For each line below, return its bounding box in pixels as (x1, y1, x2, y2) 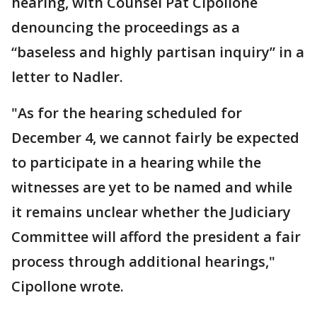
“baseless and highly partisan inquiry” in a (11, 42, 304, 62)
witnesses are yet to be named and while (11, 177, 292, 197)
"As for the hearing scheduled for (11, 103, 242, 122)
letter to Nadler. (11, 67, 123, 86)
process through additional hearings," (11, 251, 275, 271)
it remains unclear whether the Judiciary (11, 202, 291, 221)
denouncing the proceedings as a (11, 17, 240, 37)
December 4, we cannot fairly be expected (11, 127, 299, 147)
